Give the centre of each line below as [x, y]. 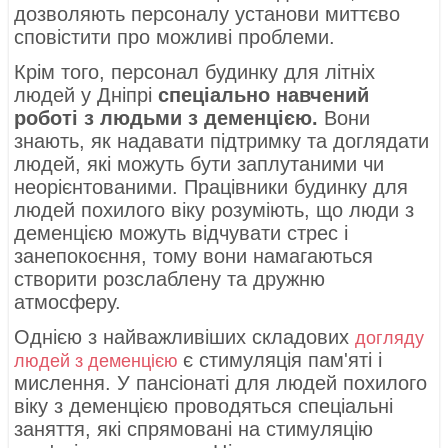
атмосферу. [68, 302]
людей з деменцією [99, 361]
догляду [390, 338]
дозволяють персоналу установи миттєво [207, 14]
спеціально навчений [264, 95]
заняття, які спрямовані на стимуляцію [194, 429]
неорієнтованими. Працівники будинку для [211, 187]
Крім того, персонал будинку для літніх [195, 72]
